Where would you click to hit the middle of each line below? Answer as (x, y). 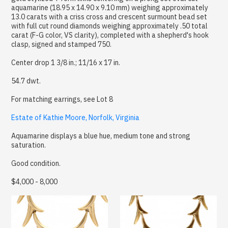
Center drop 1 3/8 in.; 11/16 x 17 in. (66, 62)
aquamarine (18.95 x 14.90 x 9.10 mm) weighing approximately (110, 7)
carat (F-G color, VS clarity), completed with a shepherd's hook (110, 35)
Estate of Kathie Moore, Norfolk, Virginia (76, 117)
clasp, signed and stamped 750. (62, 44)
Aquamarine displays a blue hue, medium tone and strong (101, 136)
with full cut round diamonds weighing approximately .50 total (110, 26)
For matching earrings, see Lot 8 (62, 99)
